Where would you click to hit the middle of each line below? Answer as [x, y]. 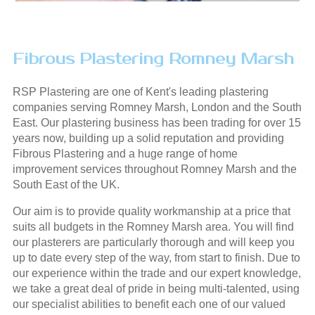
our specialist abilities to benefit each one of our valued [149, 304]
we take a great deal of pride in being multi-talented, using [156, 288]
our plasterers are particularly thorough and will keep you [153, 242]
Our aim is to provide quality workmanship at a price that [151, 211]
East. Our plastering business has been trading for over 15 [156, 122]
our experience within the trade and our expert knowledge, [156, 273]
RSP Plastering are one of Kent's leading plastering [140, 91]
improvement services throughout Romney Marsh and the [154, 169]
